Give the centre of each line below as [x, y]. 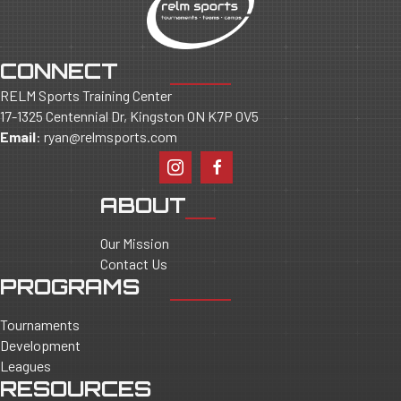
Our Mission [135, 243]
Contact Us [134, 263]
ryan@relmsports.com [111, 136]
